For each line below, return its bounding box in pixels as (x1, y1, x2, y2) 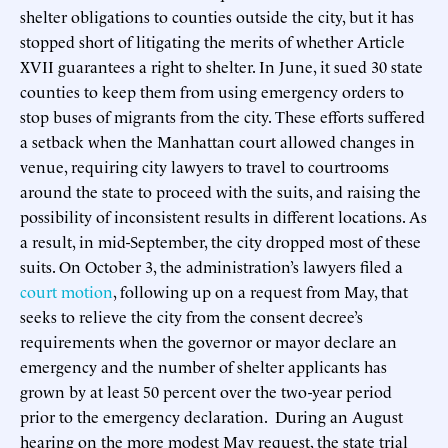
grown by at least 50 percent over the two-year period (20, 379, 392, 402)
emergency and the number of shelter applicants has (20, 354, 387, 377)
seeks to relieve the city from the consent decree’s (20, 304, 363, 327)
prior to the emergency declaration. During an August (20, 404, 403, 427)
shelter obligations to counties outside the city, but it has (20, 4, 414, 27)
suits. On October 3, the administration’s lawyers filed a (20, 254, 403, 277)
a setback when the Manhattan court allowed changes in (20, 129, 415, 152)
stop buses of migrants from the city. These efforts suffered (20, 104, 425, 127)
